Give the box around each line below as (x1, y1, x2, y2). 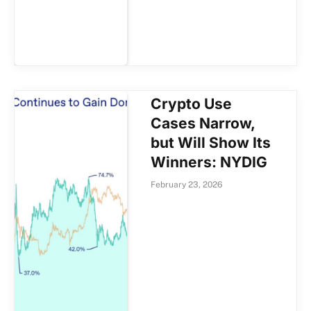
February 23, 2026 (151, 180, 223, 190)
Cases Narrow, (151, 115, 255, 133)
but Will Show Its (151, 134, 271, 152)
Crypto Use (151, 95, 233, 113)
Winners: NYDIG (151, 153, 268, 171)
